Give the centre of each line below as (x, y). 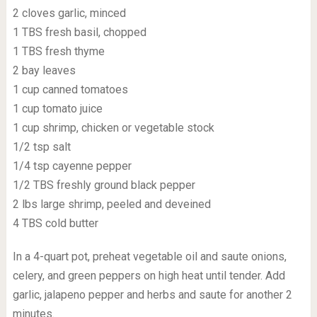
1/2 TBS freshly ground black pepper (104, 185)
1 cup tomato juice (57, 109)
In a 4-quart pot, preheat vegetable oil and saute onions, (149, 257)
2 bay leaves (44, 70)
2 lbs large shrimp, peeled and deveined (111, 204)
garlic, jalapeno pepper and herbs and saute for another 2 (152, 295)
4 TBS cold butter (55, 223)
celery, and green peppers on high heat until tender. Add (149, 276)
